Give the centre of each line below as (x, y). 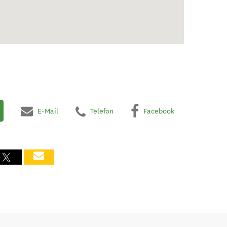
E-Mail (48, 111)
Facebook (159, 111)
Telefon (102, 111)
